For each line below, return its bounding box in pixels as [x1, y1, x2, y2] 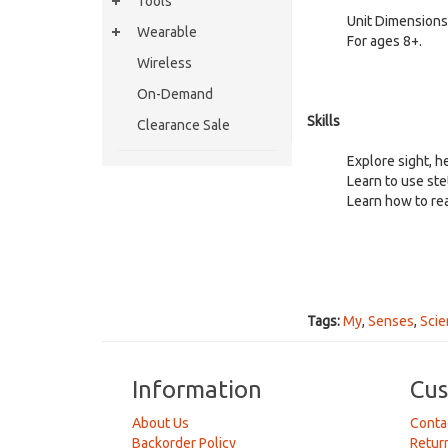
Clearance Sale [137, 117, 230, 133]
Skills [307, 113, 340, 129]
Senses [368, 313, 414, 329]
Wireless [137, 55, 192, 71]
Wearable [137, 24, 197, 40]
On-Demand [137, 86, 213, 102]
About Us [132, 415, 189, 431]
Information [132, 376, 262, 403]
